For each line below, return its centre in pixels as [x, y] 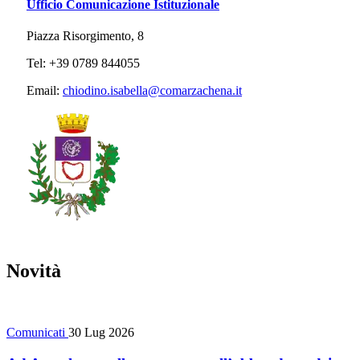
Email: [45, 91]
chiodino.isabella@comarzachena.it [152, 91]
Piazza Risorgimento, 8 [85, 36]
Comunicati [37, 332]
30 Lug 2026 [101, 332]
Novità [34, 270]
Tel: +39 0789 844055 [83, 63]
